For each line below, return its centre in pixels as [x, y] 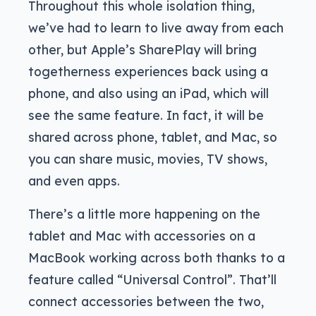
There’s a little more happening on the [144, 213]
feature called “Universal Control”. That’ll [152, 279]
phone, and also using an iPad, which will [148, 93]
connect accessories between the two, [146, 301]
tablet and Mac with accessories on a [142, 235]
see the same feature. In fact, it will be [146, 115]
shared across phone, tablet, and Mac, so [153, 136]
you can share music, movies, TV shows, [148, 158]
